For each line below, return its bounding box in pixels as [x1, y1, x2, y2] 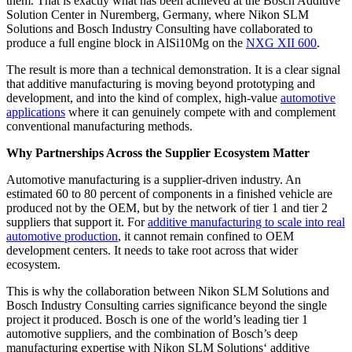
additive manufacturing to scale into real [148, 214, 345, 229]
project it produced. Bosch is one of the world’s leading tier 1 [6, 312, 308, 326]
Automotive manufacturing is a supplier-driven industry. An [6, 172, 301, 186]
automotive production [6, 229, 118, 243]
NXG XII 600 [246, 35, 317, 49]
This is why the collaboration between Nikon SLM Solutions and [6, 284, 329, 298]
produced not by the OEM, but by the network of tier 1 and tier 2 [6, 200, 328, 214]
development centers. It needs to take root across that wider [6, 243, 298, 257]
